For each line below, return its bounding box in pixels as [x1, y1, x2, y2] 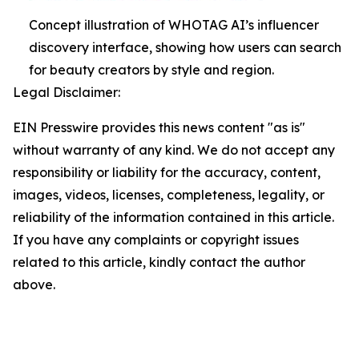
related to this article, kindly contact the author [13, 254, 305, 270]
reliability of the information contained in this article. [13, 209, 334, 225]
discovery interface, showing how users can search [29, 39, 341, 55]
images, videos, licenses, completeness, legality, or [13, 187, 325, 203]
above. [13, 276, 55, 292]
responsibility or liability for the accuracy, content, [13, 164, 321, 180]
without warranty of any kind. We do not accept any [13, 142, 335, 158]
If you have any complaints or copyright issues [13, 232, 299, 248]
